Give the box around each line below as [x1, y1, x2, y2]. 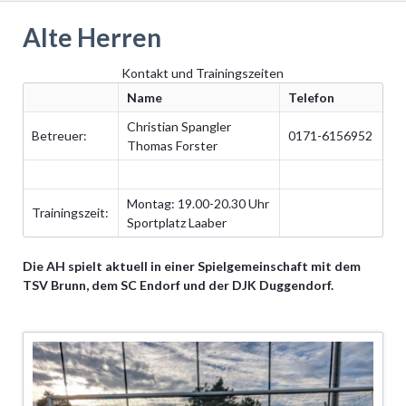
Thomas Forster [126, 137, 217, 153]
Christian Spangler [126, 118, 231, 134]
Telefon [287, 89, 334, 105]
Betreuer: [31, 127, 87, 143]
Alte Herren [22, 22, 161, 53]
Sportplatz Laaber [126, 214, 227, 230]
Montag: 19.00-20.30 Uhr [126, 195, 269, 211]
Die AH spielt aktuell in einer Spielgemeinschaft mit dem [22, 257, 361, 274]
